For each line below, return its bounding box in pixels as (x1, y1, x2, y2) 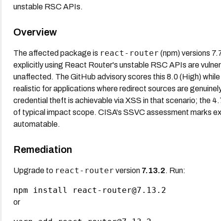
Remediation (13, 144, 72, 155)
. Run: (165, 166, 185, 175)
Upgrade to (13, 166, 55, 175)
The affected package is (13, 48, 100, 57)
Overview (13, 26, 57, 37)
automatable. (13, 119, 60, 128)
